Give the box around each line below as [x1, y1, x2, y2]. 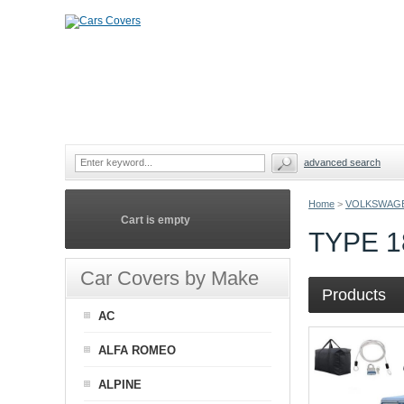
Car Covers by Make [80, 267, 259, 289]
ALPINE [98, 378, 142, 391]
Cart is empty [121, 214, 190, 226]
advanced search [304, 157, 381, 168]
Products [322, 286, 386, 304]
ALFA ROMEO [98, 344, 176, 357]
